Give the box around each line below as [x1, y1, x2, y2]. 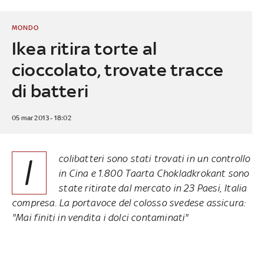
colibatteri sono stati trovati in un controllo [58, 152, 250, 164]
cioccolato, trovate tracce [11, 59, 224, 80]
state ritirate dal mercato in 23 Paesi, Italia [58, 181, 247, 194]
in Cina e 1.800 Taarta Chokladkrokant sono [58, 167, 249, 179]
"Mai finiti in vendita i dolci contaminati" [11, 211, 189, 223]
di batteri [11, 80, 88, 101]
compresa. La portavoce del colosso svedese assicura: [11, 196, 246, 209]
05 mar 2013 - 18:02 [11, 113, 71, 122]
